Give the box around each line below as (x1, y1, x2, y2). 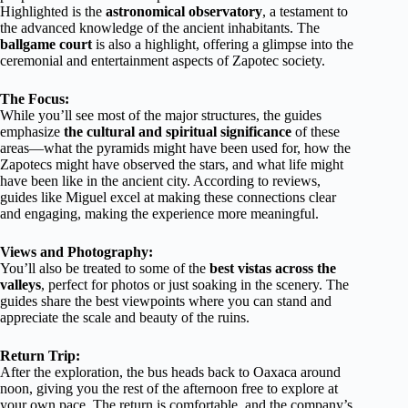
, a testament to (262, 3, 348, 19)
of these (291, 123, 340, 139)
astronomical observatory (106, 3, 262, 19)
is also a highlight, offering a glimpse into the (92, 36, 353, 52)
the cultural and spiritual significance (64, 123, 291, 139)
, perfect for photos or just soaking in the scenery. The (41, 276, 349, 292)
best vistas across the (209, 260, 336, 276)
